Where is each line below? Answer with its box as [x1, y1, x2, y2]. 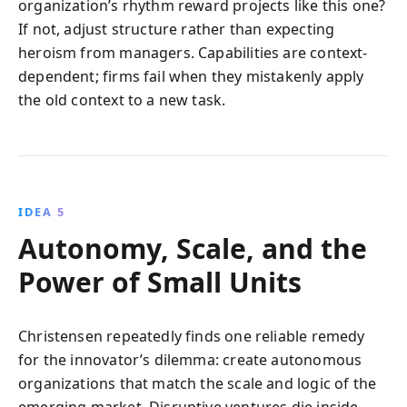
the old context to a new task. [18, 90, 226, 110]
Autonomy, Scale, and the [18, 230, 367, 267]
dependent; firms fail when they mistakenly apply [18, 66, 364, 86]
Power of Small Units [18, 263, 302, 301]
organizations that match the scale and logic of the [18, 373, 377, 393]
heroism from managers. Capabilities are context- [18, 43, 368, 63]
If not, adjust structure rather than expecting [18, 19, 335, 39]
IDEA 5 [18, 203, 65, 220]
